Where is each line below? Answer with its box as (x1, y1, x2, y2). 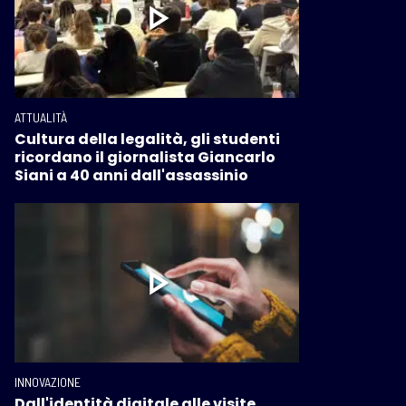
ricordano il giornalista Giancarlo (14, 146, 275, 168)
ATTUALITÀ (14, 109, 67, 125)
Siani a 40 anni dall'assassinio (14, 164, 248, 186)
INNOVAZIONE (14, 374, 81, 391)
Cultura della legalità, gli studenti (14, 128, 280, 150)
